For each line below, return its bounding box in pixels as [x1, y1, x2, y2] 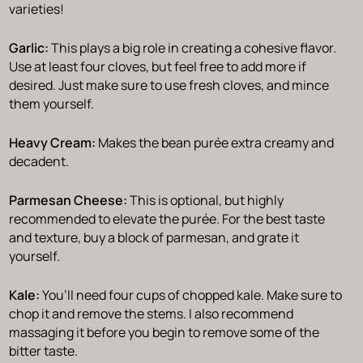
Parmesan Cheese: [8, 190, 130, 209]
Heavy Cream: [8, 133, 98, 152]
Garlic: [8, 38, 51, 57]
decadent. [8, 152, 71, 170]
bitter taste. [8, 341, 80, 360]
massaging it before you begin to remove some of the [8, 322, 319, 341]
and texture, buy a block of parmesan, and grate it [8, 228, 299, 246]
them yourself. [8, 94, 96, 113]
